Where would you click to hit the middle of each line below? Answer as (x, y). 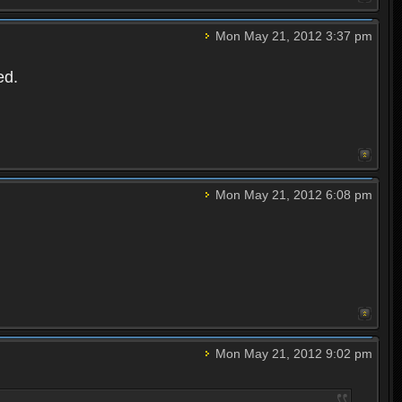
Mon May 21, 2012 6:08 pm (292, 195)
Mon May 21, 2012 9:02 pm (292, 354)
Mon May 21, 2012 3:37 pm (292, 36)
